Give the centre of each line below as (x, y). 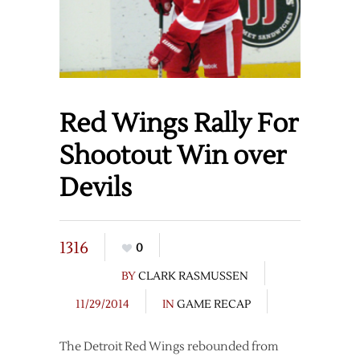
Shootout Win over (173, 156)
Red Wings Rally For (179, 124)
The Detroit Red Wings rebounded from (169, 347)
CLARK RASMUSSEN (193, 277)
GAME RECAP (214, 305)
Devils (96, 188)
